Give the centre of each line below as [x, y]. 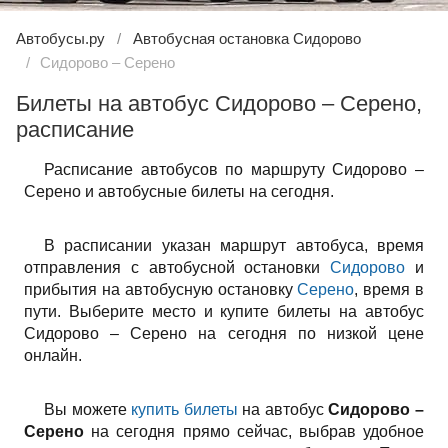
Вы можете [88, 409]
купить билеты [184, 409]
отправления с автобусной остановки [177, 267]
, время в [389, 289]
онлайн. [53, 355]
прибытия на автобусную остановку [161, 289]
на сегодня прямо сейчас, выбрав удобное [254, 431]
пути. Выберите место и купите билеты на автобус [224, 311]
